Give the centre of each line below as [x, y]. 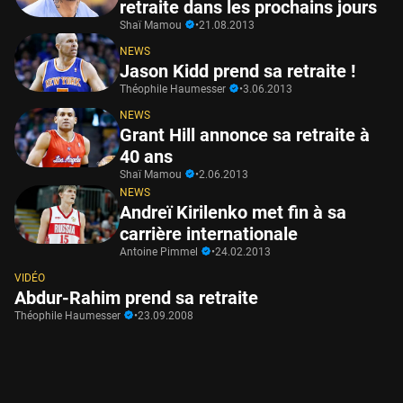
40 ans [146, 156]
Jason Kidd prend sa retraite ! [237, 71]
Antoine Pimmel [160, 251]
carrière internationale [209, 233]
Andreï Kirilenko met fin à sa [233, 212]
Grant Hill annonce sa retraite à [245, 134]
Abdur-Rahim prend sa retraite [136, 297]
